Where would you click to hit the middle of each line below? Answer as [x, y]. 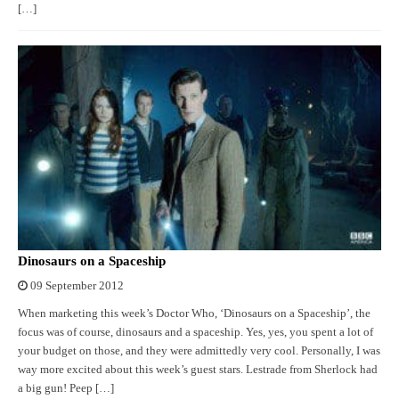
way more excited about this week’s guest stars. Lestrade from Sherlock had [198, 369]
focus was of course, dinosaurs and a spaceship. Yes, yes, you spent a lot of [195, 332]
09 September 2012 [77, 285]
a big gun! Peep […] [66, 388]
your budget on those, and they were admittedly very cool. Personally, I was [199, 350]
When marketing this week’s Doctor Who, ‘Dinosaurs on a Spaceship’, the [194, 313]
